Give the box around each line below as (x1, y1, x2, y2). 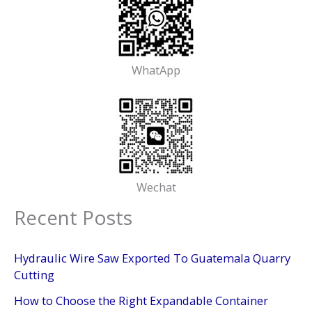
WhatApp (132, 61, 180, 78)
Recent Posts (14, 203, 132, 231)
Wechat (136, 178, 176, 195)
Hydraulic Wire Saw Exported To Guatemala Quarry (14, 250, 290, 267)
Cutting (14, 267, 54, 283)
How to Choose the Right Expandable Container (14, 292, 268, 309)
